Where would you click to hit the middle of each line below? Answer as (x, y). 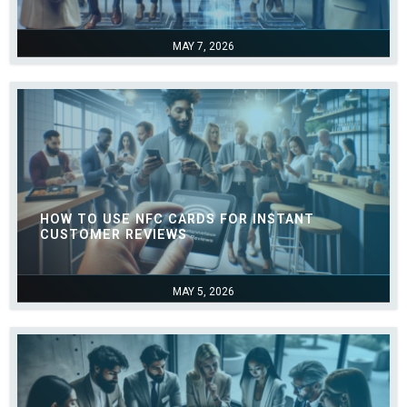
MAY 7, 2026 (203, 46)
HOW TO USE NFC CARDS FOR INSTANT (178, 219)
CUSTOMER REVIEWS (114, 235)
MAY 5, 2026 (203, 292)
